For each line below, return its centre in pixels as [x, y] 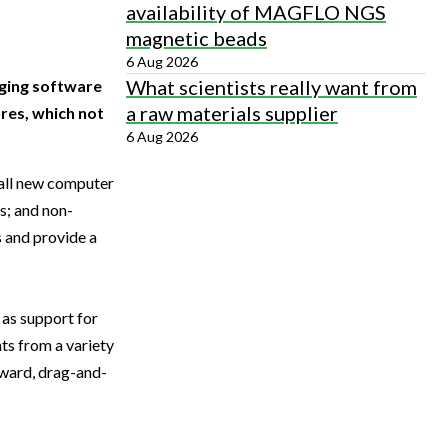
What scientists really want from [271, 87]
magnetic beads [196, 38]
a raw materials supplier [232, 113]
